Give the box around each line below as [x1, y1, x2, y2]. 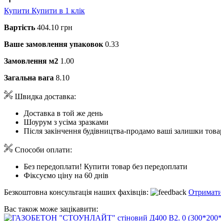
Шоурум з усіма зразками [24, 117, 109, 126]
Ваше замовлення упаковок [4, 39, 103, 48]
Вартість [4, 23, 35, 32]
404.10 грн [37, 23, 73, 32]
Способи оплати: [13, 145, 72, 154]
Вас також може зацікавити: [4, 204, 98, 213]
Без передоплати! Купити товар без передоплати [24, 162, 187, 171]
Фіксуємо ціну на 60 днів [24, 171, 109, 180]
